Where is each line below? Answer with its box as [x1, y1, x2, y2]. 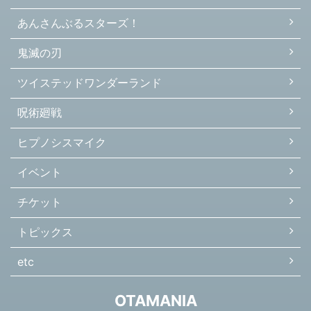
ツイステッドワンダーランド [17, 76, 162, 90]
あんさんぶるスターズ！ [17, 16, 140, 31]
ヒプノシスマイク [17, 135, 106, 150]
